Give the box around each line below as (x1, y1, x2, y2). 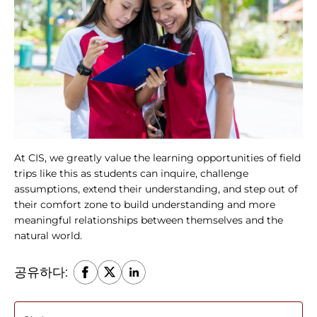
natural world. (14, 229, 82, 242)
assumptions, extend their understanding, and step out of (14, 182, 298, 195)
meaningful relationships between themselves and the (14, 213, 283, 226)
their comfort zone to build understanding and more (14, 197, 275, 211)
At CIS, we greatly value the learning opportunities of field (14, 151, 301, 164)
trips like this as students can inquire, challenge (14, 166, 248, 180)
